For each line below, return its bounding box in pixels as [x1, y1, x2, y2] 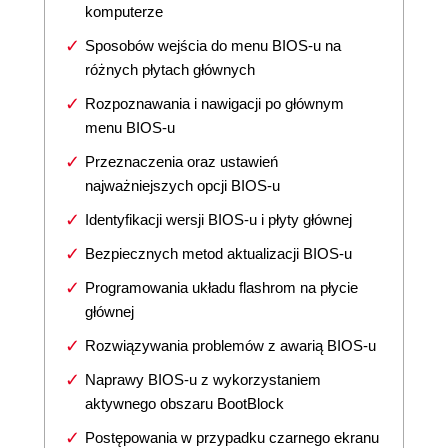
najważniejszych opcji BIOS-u [85, 177, 280, 194]
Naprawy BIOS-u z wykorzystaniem [85, 371, 321, 388]
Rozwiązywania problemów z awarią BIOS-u [85, 337, 376, 354]
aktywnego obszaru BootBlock [85, 395, 284, 412]
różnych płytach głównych [85, 61, 255, 78]
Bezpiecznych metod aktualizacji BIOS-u [85, 245, 352, 262]
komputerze [85, 3, 163, 20]
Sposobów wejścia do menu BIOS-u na [85, 37, 341, 54]
